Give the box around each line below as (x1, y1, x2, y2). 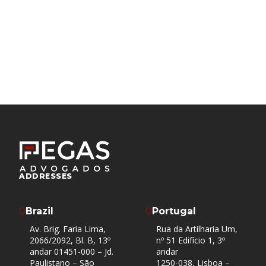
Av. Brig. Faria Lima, (29, 223, 106, 235)
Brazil (26, 205, 53, 217)
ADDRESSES (19, 172, 73, 181)
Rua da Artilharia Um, (156, 223, 237, 235)
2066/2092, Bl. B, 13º (29, 234, 110, 246)
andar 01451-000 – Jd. (29, 245, 113, 257)
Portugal (152, 205, 196, 217)
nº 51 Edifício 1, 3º (156, 234, 225, 246)
